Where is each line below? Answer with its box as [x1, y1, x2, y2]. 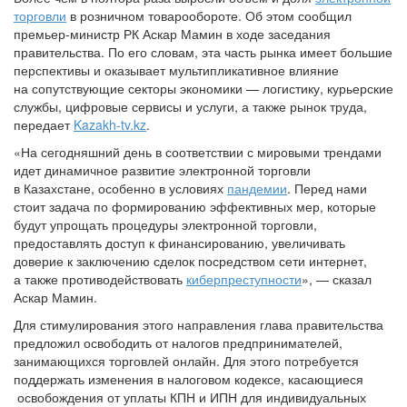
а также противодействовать [14, 270, 186, 289]
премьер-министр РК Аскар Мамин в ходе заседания [14, 25, 331, 44]
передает [14, 115, 74, 134]
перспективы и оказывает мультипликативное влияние [14, 61, 339, 80]
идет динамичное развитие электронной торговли [14, 161, 311, 180]
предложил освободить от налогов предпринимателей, [14, 333, 342, 352]
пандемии [227, 179, 287, 198]
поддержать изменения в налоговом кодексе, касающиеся [14, 370, 363, 389]
